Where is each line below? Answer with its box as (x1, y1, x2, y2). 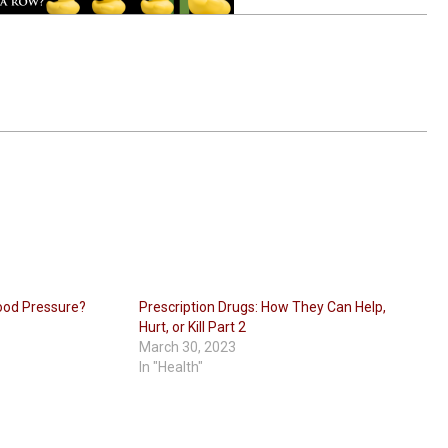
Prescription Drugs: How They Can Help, (139, 299, 387, 316)
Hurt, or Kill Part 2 (139, 319, 247, 336)
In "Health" (139, 359, 204, 376)
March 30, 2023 (139, 339, 237, 356)
